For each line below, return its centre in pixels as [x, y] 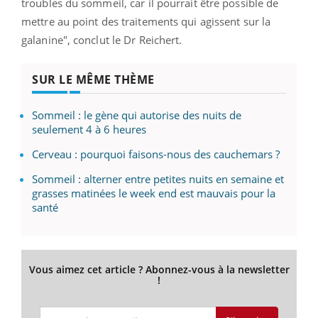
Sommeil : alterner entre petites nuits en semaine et [158, 179]
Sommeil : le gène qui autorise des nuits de [137, 115]
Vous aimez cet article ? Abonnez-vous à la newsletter [159, 269]
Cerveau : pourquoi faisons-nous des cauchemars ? [156, 154]
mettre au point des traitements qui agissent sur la [146, 21]
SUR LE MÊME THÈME [93, 79]
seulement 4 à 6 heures [89, 129]
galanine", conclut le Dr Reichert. [102, 39]
